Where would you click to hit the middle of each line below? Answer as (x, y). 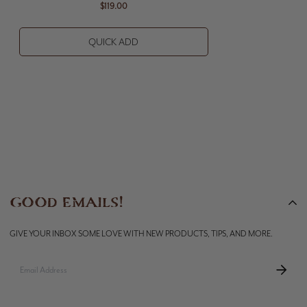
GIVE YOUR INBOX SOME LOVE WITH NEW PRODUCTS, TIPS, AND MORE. (141, 233)
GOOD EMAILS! (66, 202)
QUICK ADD (114, 42)
